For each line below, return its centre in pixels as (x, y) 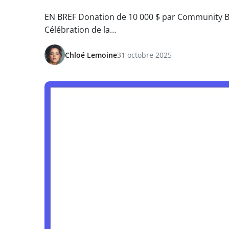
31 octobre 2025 (144, 55)
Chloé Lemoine (91, 55)
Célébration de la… (80, 30)
